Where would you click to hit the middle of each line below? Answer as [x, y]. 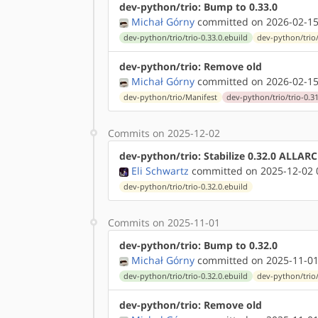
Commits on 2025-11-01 [164, 223]
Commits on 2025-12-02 [164, 133]
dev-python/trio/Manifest [171, 97]
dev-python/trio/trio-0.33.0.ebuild [186, 38]
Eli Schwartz [160, 171]
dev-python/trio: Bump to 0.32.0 [198, 245]
